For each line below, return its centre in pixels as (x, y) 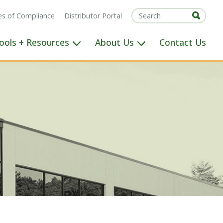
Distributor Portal (93, 15)
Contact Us (183, 43)
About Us (114, 43)
